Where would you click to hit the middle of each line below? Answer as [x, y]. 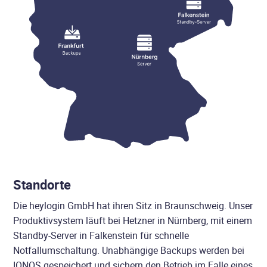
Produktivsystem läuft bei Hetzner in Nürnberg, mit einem [133, 221]
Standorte [42, 184]
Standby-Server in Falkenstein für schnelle [101, 235]
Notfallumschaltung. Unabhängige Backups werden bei [129, 250]
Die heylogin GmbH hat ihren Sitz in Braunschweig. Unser [133, 206]
